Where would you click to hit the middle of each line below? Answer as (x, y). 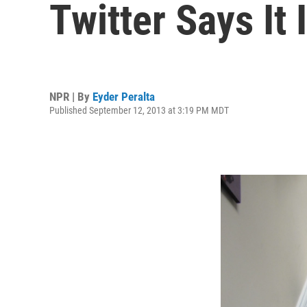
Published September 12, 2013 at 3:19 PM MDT (139, 110)
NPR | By (71, 96)
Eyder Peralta (124, 96)
